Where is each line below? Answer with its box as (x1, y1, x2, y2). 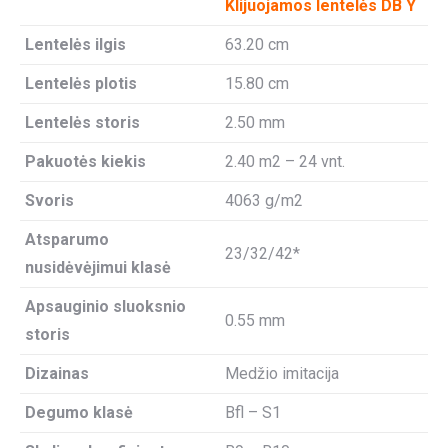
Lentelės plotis (25, 73, 137, 93)
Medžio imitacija (225, 363, 339, 383)
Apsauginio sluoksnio (25, 296, 186, 316)
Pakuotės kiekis (25, 151, 146, 171)
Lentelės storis (25, 112, 140, 132)
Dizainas (25, 363, 89, 383)
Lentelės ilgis (25, 34, 126, 54)
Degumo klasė (25, 402, 133, 422)
